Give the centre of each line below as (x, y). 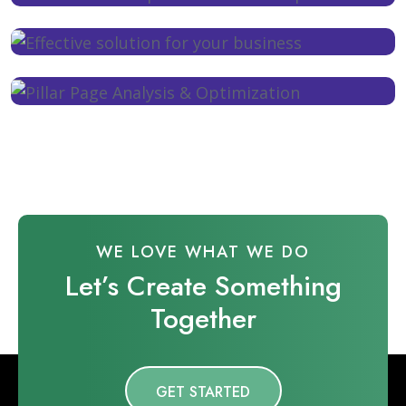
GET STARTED (203, 391)
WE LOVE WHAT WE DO (203, 251)
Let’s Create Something (203, 285)
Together (203, 318)
